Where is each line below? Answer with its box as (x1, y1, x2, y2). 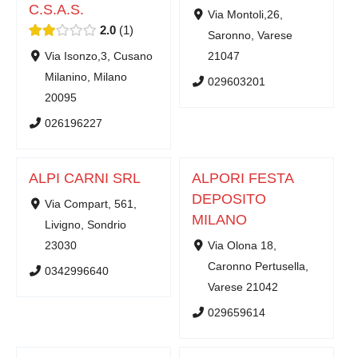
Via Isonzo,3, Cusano (44, 50, 153, 62)
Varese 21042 (207, 280, 278, 293)
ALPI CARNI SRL (29, 170, 141, 187)
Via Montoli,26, (207, 8, 283, 21)
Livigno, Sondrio (44, 218, 126, 231)
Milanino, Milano (44, 70, 127, 83)
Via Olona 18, (207, 239, 276, 252)
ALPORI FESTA (192, 170, 293, 187)
